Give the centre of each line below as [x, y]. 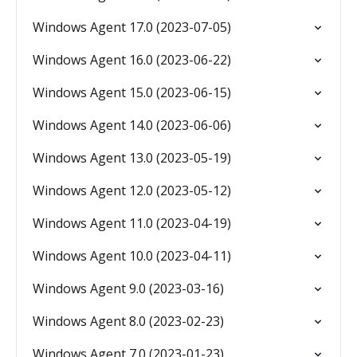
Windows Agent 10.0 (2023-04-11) [132, 256]
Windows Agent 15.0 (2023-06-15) [132, 92]
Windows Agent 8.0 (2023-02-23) [128, 321]
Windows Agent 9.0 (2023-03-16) [128, 288]
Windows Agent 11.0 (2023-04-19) [132, 223]
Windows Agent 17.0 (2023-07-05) [132, 27]
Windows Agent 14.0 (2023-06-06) [132, 125]
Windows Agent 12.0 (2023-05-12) [132, 190]
